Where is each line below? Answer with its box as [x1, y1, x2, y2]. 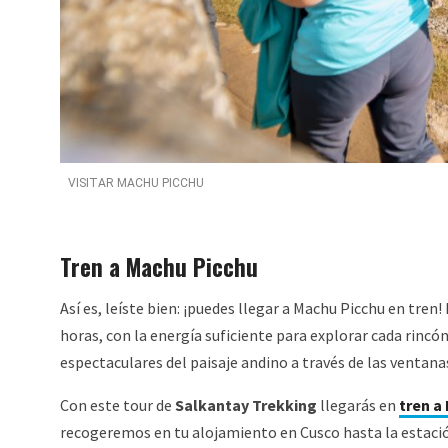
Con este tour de [60, 395, 175, 415]
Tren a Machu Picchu [60, 250, 258, 284]
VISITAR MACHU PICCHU [68, 176, 205, 190]
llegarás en [317, 395, 399, 415]
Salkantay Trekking [175, 395, 317, 415]
